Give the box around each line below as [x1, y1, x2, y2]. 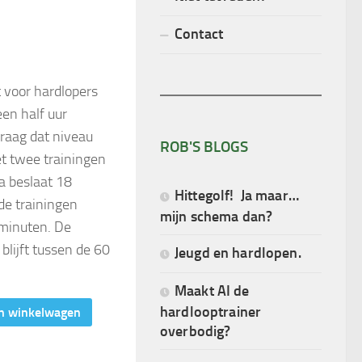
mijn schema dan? [160, 207, 273, 225]
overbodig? [160, 322, 231, 339]
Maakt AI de [175, 281, 250, 299]
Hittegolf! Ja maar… [175, 186, 302, 204]
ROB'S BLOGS [160, 137, 248, 156]
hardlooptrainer [160, 302, 262, 320]
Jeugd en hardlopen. [175, 243, 301, 261]
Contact [175, 24, 223, 42]
